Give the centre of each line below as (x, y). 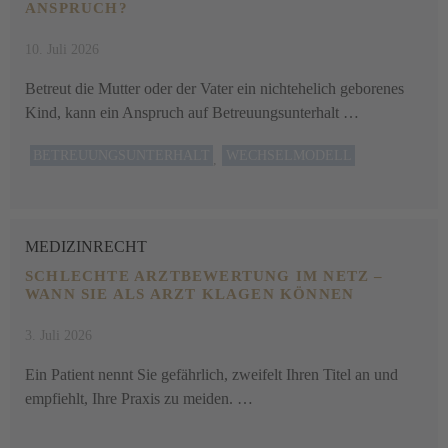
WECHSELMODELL (288, 155)
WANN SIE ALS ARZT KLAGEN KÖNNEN (190, 294)
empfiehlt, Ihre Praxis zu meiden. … (139, 398)
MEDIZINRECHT (86, 246)
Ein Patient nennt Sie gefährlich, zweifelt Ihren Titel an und (211, 374)
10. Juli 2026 (62, 49)
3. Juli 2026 (58, 335)
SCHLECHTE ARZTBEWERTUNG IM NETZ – (204, 276)
